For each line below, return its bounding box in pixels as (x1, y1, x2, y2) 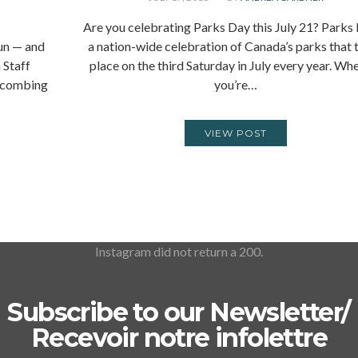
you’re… (214, 76, 258, 92)
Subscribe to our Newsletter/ (7, 296, 351, 328)
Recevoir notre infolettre (31, 321, 327, 353)
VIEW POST (205, 126, 268, 139)
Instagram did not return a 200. (95, 243, 263, 259)
